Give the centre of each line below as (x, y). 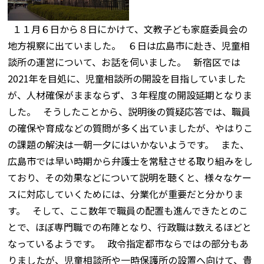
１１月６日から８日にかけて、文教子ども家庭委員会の (128, 29)
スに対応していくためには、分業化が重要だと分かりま (126, 194)
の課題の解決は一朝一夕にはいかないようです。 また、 (129, 145)
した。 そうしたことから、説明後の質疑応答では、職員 (129, 112)
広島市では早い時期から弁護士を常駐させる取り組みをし (131, 161)
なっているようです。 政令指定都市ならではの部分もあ (128, 244)
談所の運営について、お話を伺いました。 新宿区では (124, 62)
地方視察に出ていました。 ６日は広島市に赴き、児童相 (129, 46)
